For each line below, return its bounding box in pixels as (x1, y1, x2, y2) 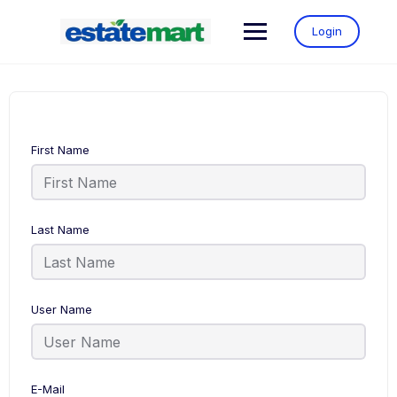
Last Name (31, 222, 90, 237)
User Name (31, 302, 92, 316)
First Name (31, 143, 90, 157)
